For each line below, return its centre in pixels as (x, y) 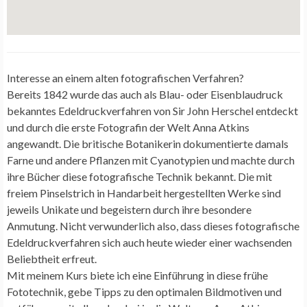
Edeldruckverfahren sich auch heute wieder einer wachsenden (149, 242)
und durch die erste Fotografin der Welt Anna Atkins (128, 127)
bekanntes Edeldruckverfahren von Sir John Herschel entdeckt (152, 110)
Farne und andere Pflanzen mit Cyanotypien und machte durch (151, 160)
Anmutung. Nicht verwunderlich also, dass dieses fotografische (153, 225)
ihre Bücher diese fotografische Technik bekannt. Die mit (139, 176)
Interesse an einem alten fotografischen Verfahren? (125, 77)
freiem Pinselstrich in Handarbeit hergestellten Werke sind (144, 193)
